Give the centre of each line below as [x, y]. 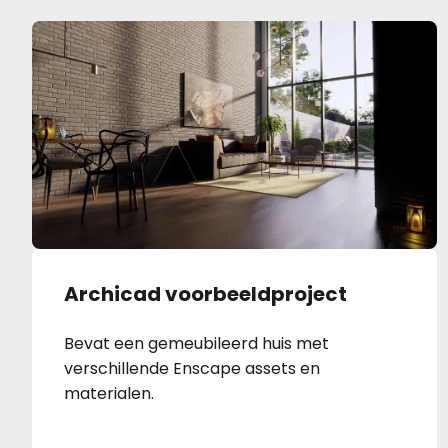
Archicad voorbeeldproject [205, 294]
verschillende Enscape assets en [192, 369]
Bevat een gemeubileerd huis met [196, 344]
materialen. [109, 394]
